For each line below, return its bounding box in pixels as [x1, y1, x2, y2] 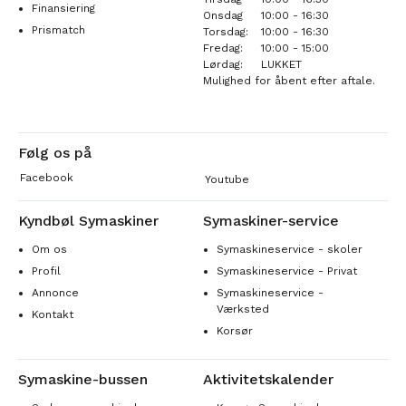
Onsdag [203, 8, 243, 22]
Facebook [20, 170, 73, 184]
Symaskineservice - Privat [217, 264, 357, 277]
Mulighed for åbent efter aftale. [203, 73, 375, 87]
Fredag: [203, 41, 243, 54]
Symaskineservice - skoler [217, 242, 362, 256]
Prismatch [32, 23, 85, 36]
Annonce [32, 285, 79, 299]
